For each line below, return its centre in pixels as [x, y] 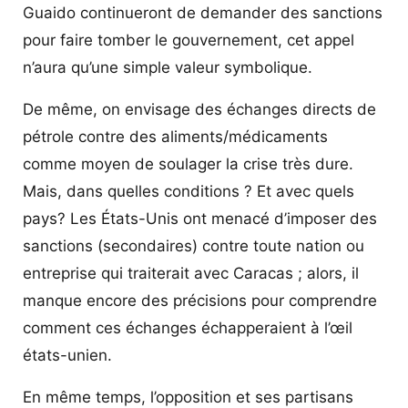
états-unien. [67, 355]
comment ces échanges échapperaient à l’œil [188, 327]
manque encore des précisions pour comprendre [200, 300]
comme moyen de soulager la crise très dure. [188, 163]
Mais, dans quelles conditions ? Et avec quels [189, 191]
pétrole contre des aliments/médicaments [175, 136]
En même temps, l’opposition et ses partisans [188, 397]
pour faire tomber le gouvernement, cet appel [189, 40]
